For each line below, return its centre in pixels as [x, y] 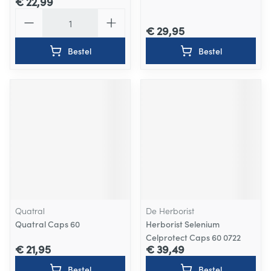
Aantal [29, 14]
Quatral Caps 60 [47, 224]
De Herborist [170, 211]
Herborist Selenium [183, 224]
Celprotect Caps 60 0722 [193, 237]
